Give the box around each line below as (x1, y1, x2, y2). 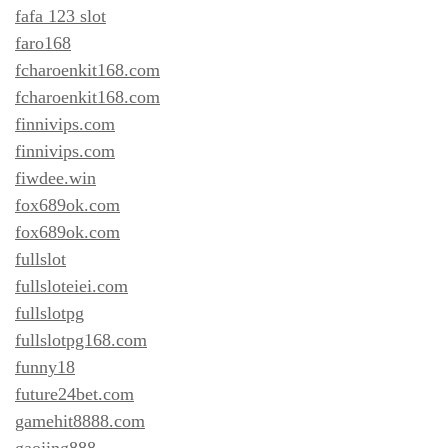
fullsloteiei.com (15, 275, 128, 296)
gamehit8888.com (15, 410, 145, 431)
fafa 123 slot (15, 5, 106, 26)
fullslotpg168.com (15, 329, 147, 350)
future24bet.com (15, 383, 134, 404)
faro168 (15, 32, 71, 53)
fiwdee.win (15, 167, 96, 188)
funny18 (15, 356, 75, 377)
